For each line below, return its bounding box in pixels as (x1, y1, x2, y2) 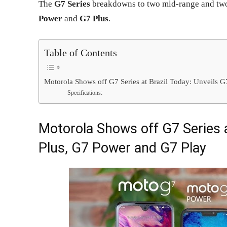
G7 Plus (80, 13, 108, 23)
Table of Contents (44, 47, 117, 58)
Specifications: (67, 89, 103, 97)
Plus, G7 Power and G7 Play (39, 139, 206, 156)
